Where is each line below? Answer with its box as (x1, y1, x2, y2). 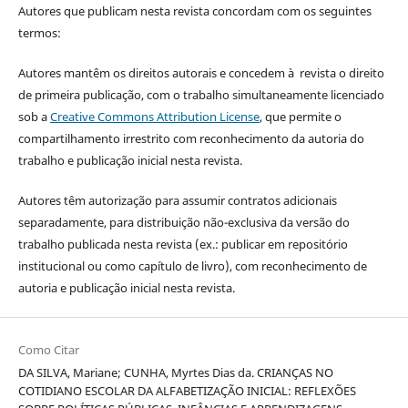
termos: (17, 25, 61, 42)
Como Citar (17, 342, 79, 359)
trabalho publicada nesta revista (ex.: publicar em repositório (17, 236, 348, 253)
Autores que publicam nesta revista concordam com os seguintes (17, 3, 372, 20)
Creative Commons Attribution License (49, 108, 260, 126)
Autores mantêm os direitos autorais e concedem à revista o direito (17, 65, 384, 82)
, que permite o (259, 108, 342, 126)
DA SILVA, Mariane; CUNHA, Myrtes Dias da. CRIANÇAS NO (17, 364, 333, 382)
